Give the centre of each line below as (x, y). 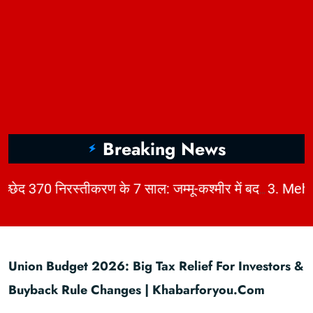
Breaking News (164, 149)
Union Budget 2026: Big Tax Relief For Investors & (156, 266)
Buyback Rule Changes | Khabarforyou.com (137, 290)
